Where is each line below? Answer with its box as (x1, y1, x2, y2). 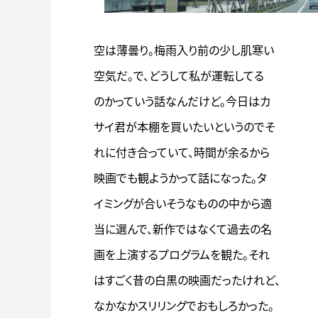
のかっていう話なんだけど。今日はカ (94, 94, 270, 109)
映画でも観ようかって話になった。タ (94, 171, 267, 185)
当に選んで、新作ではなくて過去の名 (94, 222, 272, 236)
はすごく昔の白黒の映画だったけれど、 (94, 273, 280, 287)
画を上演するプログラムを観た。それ (94, 248, 270, 262)
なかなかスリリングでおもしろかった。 (94, 299, 274, 313)
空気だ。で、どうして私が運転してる (94, 69, 264, 83)
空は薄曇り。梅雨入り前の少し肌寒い (94, 43, 274, 57)
